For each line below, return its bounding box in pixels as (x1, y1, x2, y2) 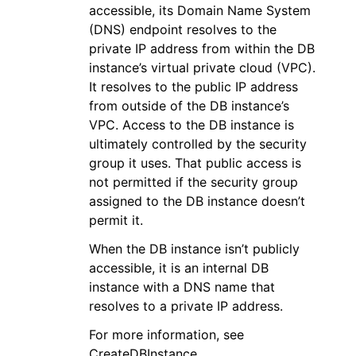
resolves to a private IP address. (89, 297, 283, 314)
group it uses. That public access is (89, 154, 301, 171)
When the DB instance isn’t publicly (89, 240, 300, 257)
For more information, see (89, 326, 244, 342)
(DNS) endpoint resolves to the (89, 21, 277, 37)
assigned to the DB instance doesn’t (89, 192, 305, 209)
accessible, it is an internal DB (89, 259, 269, 276)
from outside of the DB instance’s (89, 97, 289, 114)
